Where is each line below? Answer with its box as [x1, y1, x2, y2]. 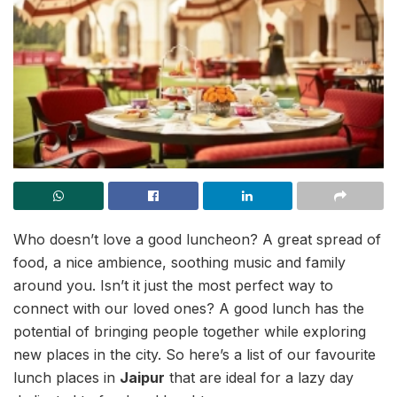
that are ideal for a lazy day [165, 368, 354, 386]
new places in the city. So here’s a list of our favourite [13, 345, 376, 363]
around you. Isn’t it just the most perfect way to [13, 276, 333, 294]
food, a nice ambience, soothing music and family [13, 253, 346, 271]
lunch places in [13, 368, 120, 386]
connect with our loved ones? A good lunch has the [13, 299, 364, 317]
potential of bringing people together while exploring [13, 322, 366, 340]
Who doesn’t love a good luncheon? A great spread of [13, 230, 381, 248]
